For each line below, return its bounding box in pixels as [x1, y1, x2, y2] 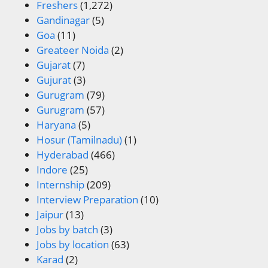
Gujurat [36, 73, 71, 87]
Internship [36, 178, 84, 192]
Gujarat [36, 58, 71, 72]
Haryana [36, 118, 76, 132]
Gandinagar [36, 13, 90, 28]
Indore [36, 163, 68, 177]
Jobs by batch [36, 223, 98, 237]
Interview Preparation [36, 193, 138, 207]
